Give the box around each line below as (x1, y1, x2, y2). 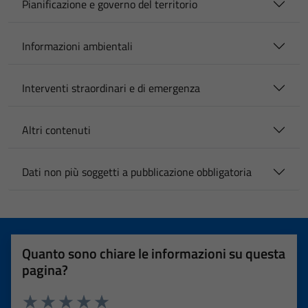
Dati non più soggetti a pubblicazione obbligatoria (22, 164, 252, 180)
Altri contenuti (22, 122, 91, 138)
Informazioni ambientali (22, 38, 133, 54)
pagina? (22, 259, 68, 280)
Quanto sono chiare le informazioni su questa (22, 243, 285, 264)
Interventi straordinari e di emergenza (22, 80, 200, 96)
